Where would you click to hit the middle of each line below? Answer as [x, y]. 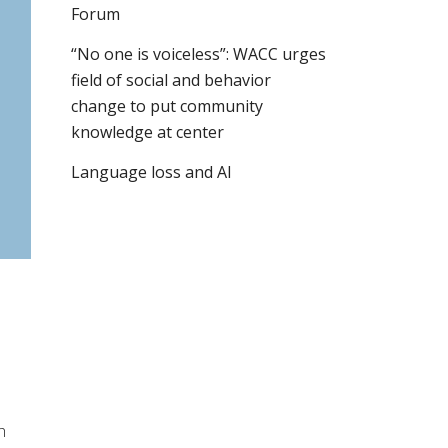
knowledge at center [147, 132]
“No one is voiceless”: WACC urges [198, 54]
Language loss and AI [151, 172]
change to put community [167, 106]
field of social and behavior [171, 80]
